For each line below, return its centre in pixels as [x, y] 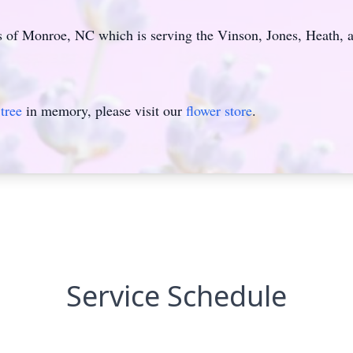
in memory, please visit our [104, 110]
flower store [219, 110]
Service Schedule [176, 296]
